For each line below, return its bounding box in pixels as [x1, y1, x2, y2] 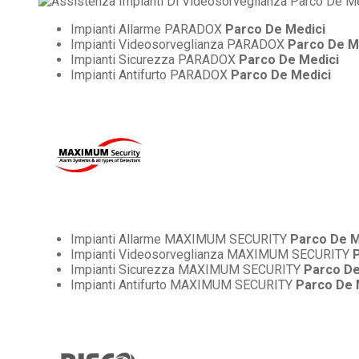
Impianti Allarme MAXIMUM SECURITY [71, 231, 290, 247]
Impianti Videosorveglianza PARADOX [71, 36, 288, 52]
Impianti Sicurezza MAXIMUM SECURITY [71, 261, 304, 277]
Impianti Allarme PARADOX [71, 21, 225, 37]
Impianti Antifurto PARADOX [71, 67, 231, 83]
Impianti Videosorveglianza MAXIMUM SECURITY [71, 246, 353, 262]
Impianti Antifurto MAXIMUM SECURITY [71, 276, 296, 292]
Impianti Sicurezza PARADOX [71, 51, 239, 67]
